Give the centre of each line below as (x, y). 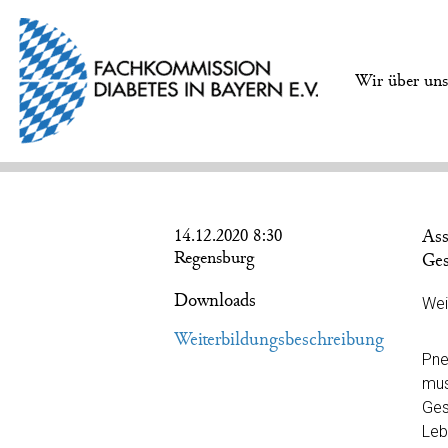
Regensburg (214, 257)
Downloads (215, 301)
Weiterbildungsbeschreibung (279, 339)
